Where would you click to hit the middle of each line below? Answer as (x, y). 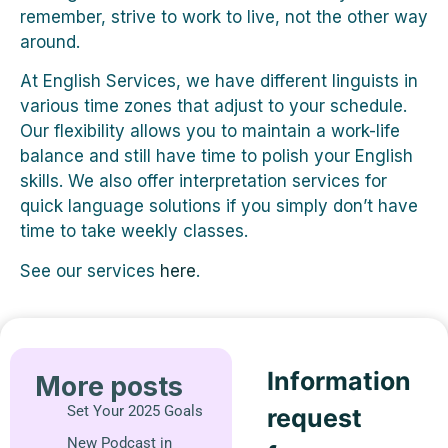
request (315, 417)
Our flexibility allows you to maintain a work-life (210, 131)
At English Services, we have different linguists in (219, 81)
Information (339, 380)
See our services (90, 270)
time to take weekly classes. (134, 231)
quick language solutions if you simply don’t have (219, 206)
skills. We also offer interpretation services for (203, 181)
